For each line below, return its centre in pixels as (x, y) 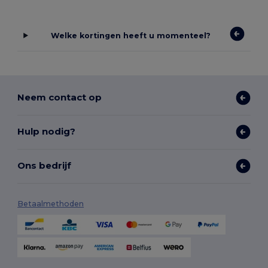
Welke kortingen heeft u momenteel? (131, 35)
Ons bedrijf (45, 166)
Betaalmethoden (51, 203)
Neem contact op (60, 98)
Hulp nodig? (47, 132)
